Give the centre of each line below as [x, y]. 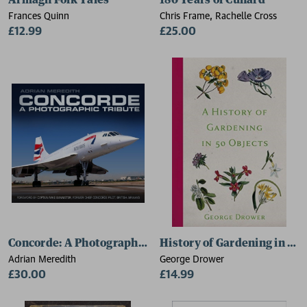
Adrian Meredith [42, 259]
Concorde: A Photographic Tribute [100, 243]
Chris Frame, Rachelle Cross [218, 15]
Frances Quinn [39, 15]
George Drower [192, 259]
